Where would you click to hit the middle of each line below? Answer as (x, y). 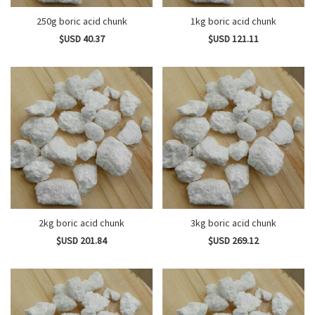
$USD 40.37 (82, 39)
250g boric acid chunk (82, 21)
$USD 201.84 (82, 240)
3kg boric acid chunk (233, 223)
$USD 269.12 (233, 240)
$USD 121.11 (233, 39)
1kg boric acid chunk (233, 21)
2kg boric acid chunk (82, 223)
